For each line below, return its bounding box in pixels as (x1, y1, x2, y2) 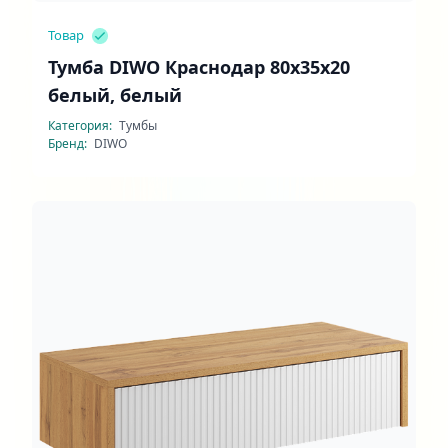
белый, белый (48, 83, 182, 107)
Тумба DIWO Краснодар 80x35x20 (48, 55, 350, 79)
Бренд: (48, 135, 90, 152)
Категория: (48, 117, 115, 134)
